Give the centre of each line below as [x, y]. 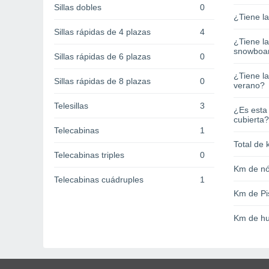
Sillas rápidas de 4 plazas [102, 32]
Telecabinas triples [89, 155]
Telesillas [71, 106]
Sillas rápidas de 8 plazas [102, 81]
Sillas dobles [78, 8]
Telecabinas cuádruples [99, 180]
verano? [249, 86]
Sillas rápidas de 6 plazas [102, 57]
